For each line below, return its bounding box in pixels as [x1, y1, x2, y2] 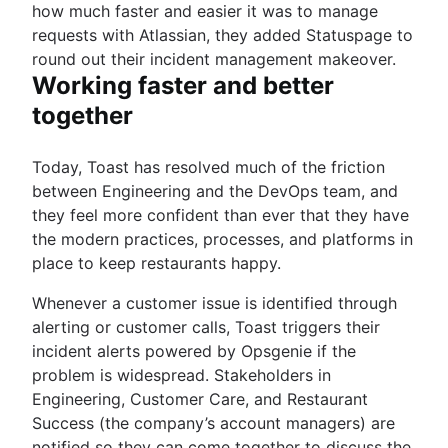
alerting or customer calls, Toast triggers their [32, 316, 380, 337]
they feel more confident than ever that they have [32, 204, 409, 225]
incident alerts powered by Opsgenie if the [32, 340, 356, 361]
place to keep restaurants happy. [32, 252, 286, 273]
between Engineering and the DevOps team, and [32, 180, 398, 201]
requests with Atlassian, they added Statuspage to [32, 24, 413, 45]
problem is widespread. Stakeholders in [32, 364, 331, 385]
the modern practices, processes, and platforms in [32, 228, 413, 249]
